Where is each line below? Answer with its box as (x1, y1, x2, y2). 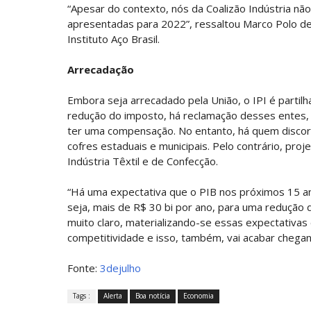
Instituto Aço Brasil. (67, 32, 160, 46)
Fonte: (67, 261, 100, 275)
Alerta (103, 291, 122, 301)
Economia (183, 291, 214, 301)
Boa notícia (135, 291, 170, 301)
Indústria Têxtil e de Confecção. (67, 154, 218, 168)
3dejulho (100, 261, 141, 275)
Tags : (73, 291, 90, 301)
